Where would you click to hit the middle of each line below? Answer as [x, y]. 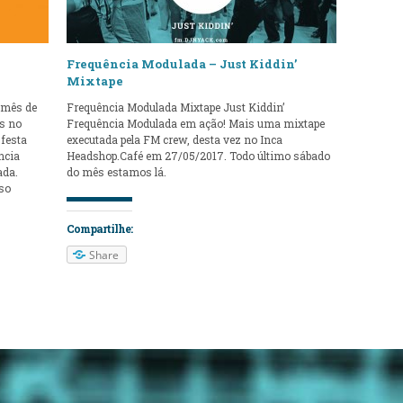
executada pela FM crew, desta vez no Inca [174, 139]
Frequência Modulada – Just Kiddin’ [181, 63]
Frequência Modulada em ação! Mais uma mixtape [195, 123]
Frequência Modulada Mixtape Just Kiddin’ [175, 107]
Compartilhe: [99, 229]
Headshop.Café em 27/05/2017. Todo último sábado [198, 155]
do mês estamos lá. [119, 171]
